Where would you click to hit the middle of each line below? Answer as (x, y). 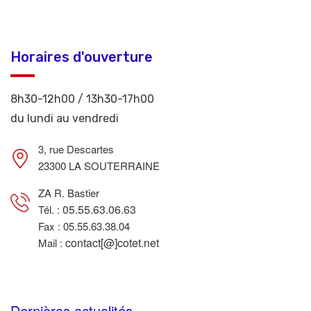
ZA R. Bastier (69, 193)
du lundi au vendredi (65, 118)
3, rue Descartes (76, 149)
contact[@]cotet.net (112, 243)
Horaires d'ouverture (82, 57)
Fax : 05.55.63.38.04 (84, 226)
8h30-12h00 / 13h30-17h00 (82, 99)
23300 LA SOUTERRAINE (99, 166)
